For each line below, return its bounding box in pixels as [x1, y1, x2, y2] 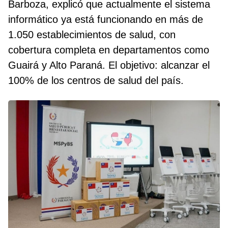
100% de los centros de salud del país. [8, 75, 184, 87]
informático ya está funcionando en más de [8, 14, 203, 25]
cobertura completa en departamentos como [8, 44, 209, 56]
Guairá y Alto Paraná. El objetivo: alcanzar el [8, 60, 210, 71]
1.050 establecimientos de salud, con [8, 29, 176, 41]
